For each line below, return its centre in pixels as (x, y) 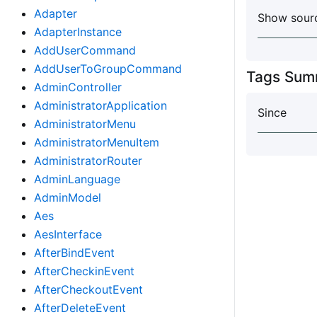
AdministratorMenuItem (97, 142)
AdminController (78, 87)
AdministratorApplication (100, 105)
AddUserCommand (85, 50)
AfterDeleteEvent (80, 308)
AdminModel (68, 197)
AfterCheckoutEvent (88, 289)
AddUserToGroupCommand (108, 69)
